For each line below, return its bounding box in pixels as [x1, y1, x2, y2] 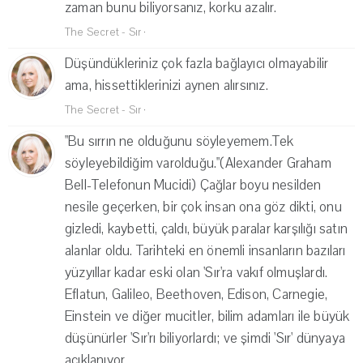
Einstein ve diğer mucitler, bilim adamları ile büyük [65, 307, 350, 327]
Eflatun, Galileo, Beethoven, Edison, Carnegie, [65, 285, 328, 305]
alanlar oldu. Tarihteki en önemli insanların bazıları [65, 241, 346, 261]
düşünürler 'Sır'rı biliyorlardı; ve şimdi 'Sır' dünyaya [65, 329, 345, 348]
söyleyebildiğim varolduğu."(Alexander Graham [65, 154, 331, 173]
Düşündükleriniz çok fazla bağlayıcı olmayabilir [65, 54, 329, 74]
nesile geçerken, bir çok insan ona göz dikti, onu [65, 198, 342, 217]
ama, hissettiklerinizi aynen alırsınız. [65, 76, 268, 96]
